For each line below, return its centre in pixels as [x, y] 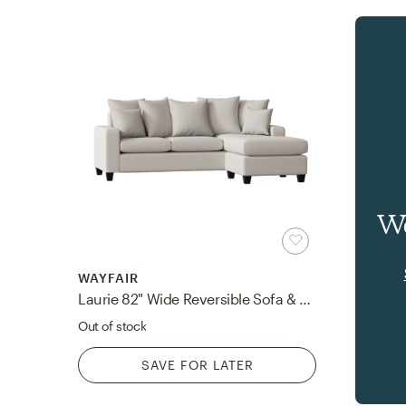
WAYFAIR [108, 278]
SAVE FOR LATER [197, 365]
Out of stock [112, 326]
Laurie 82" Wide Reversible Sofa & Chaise [305, 299]
